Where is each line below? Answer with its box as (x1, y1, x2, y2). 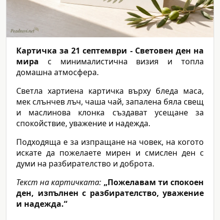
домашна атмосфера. (16, 67, 99, 78)
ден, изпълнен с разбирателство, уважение (16, 188, 204, 199)
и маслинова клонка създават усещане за (16, 107, 204, 118)
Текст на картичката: (16, 177, 102, 188)
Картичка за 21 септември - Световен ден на (16, 45, 204, 56)
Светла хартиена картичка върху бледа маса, (16, 85, 204, 97)
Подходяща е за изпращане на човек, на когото (16, 137, 204, 148)
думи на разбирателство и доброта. (16, 158, 154, 169)
